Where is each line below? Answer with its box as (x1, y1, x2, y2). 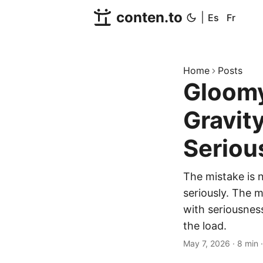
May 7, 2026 (183, 238, 230, 248)
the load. (183, 220, 227, 232)
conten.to (116, 9, 183, 26)
